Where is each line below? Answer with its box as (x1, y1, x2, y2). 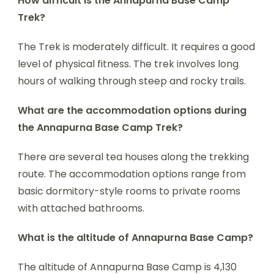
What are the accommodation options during (18, 103, 246, 117)
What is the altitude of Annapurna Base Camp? (18, 231, 253, 245)
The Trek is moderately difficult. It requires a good (18, 40, 255, 54)
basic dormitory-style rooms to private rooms (18, 184, 240, 198)
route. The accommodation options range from (18, 167, 246, 181)
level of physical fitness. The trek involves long (18, 57, 239, 71)
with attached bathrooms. (18, 201, 144, 215)
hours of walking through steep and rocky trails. (18, 74, 246, 88)
